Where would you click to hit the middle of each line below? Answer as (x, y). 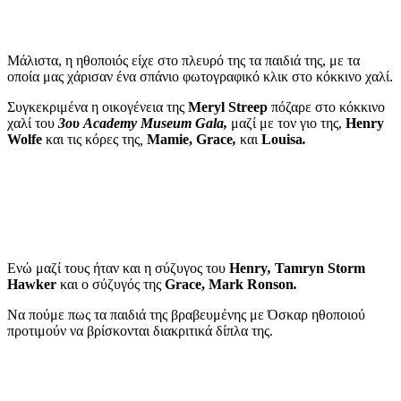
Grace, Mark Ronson (227, 285)
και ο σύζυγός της (109, 285)
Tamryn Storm (320, 269)
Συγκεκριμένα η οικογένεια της (98, 107)
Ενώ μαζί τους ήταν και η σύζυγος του (118, 269)
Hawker (32, 285)
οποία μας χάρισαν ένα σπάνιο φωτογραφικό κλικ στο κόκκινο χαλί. (200, 77)
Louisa (280, 140)
